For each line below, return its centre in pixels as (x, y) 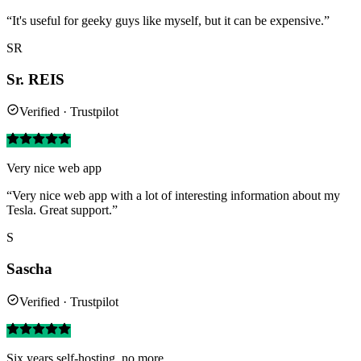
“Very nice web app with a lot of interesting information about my (173, 196)
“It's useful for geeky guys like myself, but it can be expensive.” (168, 20)
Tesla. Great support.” (62, 210)
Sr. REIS (35, 79)
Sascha (29, 269)
